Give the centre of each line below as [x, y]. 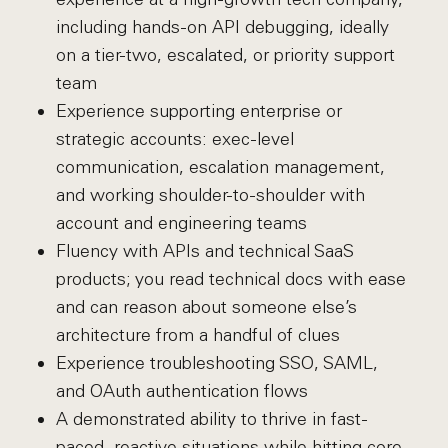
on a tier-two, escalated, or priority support [225, 55]
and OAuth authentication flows [181, 391]
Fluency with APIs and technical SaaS [204, 251]
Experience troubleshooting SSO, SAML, [216, 363]
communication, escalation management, [220, 167]
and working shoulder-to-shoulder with [210, 195]
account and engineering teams [181, 223]
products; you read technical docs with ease [230, 279]
